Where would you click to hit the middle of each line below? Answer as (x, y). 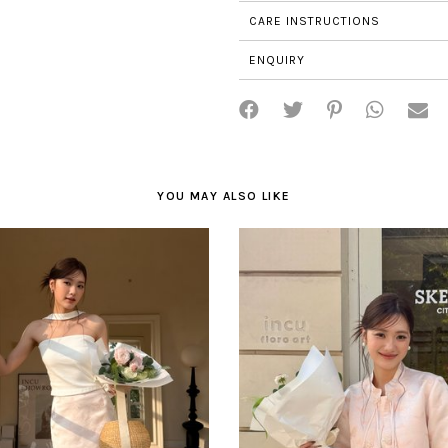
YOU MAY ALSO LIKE (224, 195)
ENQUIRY (277, 59)
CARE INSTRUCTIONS (314, 20)
